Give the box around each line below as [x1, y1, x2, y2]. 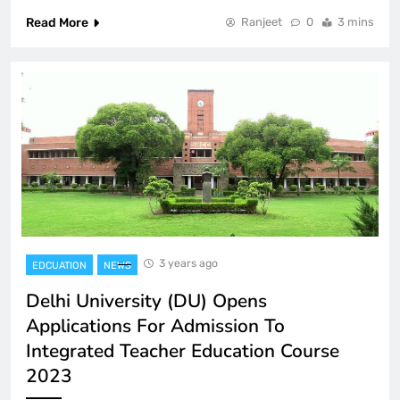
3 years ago [159, 256, 218, 271]
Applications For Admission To [26, 313, 285, 339]
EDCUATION [32, 260, 87, 272]
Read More [26, 15, 88, 30]
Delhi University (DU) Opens [26, 288, 267, 314]
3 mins [337, 15, 374, 29]
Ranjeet [241, 15, 282, 29]
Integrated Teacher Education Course [26, 338, 339, 364]
